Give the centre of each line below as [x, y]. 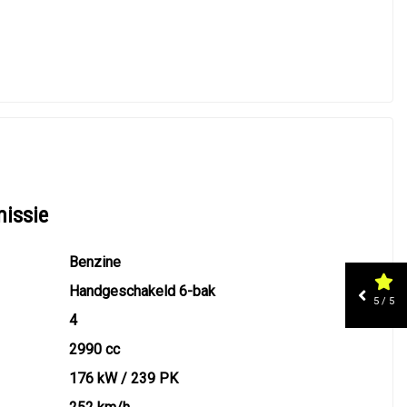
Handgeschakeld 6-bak [142, 291]
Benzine [94, 262]
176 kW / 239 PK [123, 378]
